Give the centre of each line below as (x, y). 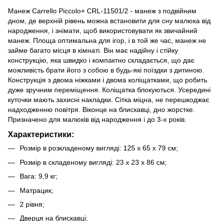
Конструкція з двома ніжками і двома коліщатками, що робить (108, 80)
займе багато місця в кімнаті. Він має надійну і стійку (93, 50)
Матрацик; (37, 190)
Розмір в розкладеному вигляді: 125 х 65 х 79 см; (99, 148)
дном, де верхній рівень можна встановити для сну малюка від (109, 20)
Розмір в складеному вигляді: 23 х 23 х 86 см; (93, 162)
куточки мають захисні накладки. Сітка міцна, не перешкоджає (109, 99)
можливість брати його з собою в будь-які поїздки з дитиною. (106, 70)
